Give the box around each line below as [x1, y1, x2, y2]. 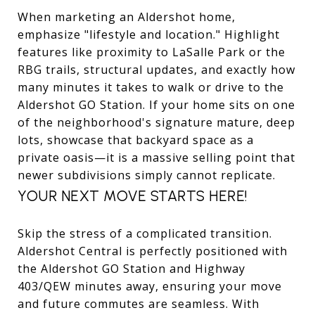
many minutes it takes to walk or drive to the [18, 79, 284, 95]
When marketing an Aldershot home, [18, 8, 236, 25]
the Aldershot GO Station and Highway [18, 260, 245, 276]
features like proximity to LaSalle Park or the [18, 44, 285, 60]
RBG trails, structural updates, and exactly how [18, 61, 295, 77]
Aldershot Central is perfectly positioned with [18, 243, 288, 259]
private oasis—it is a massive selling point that [18, 149, 295, 165]
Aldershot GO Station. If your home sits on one [18, 96, 295, 112]
